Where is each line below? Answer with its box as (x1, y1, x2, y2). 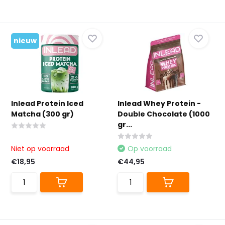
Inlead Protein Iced (11, 98, 84, 108)
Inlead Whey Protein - (118, 98, 201, 108)
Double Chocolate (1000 (118, 109, 210, 119)
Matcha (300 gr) (11, 109, 74, 119)
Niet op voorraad (11, 144, 70, 154)
